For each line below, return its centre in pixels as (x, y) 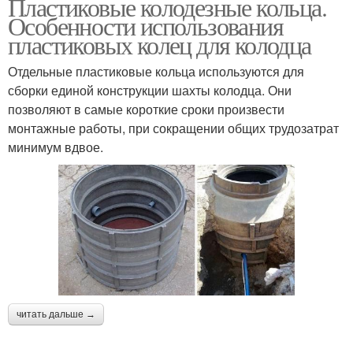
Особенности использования (145, 25)
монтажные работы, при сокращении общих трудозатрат (173, 128)
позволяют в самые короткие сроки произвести (146, 109)
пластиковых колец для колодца (160, 44)
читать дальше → (56, 315)
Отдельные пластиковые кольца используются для (156, 71)
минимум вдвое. (56, 147)
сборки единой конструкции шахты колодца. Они (150, 90)
